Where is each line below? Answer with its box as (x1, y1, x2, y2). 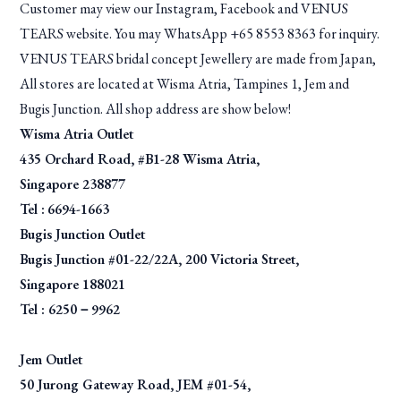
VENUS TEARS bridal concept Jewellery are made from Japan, (20, 48, 377, 68)
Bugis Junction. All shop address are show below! (20, 98, 292, 118)
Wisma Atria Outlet (20, 124, 134, 143)
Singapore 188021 (20, 274, 126, 294)
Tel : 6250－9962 (20, 299, 121, 319)
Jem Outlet (20, 349, 83, 369)
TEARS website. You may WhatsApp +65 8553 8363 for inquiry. (20, 23, 380, 43)
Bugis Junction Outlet (20, 224, 146, 243)
